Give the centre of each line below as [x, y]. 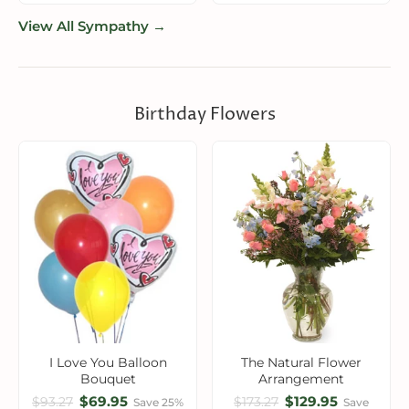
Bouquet [108, 378]
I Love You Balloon [108, 362]
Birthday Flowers [204, 114]
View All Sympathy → [92, 26]
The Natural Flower [301, 362]
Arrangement [301, 378]
